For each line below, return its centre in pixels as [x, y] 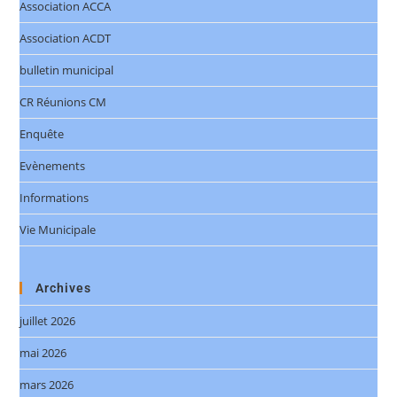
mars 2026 [47, 385]
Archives [64, 288]
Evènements [53, 166]
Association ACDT [66, 39]
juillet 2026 [48, 321]
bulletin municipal [67, 70]
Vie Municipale [58, 230]
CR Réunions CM [63, 102]
